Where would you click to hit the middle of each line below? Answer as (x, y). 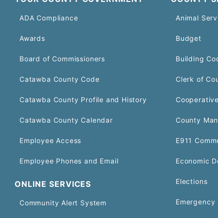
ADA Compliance (49, 18)
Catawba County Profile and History (83, 99)
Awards (32, 38)
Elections (192, 181)
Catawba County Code (60, 79)
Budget (189, 38)
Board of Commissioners (62, 58)
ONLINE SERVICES (53, 184)
